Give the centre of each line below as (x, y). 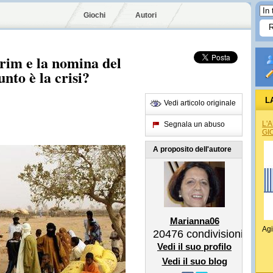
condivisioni (213, 234)
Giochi (94, 15)
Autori (146, 15)
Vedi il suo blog (194, 261)
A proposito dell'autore (192, 149)
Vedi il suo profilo (194, 246)
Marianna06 (194, 221)
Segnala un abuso (194, 124)
